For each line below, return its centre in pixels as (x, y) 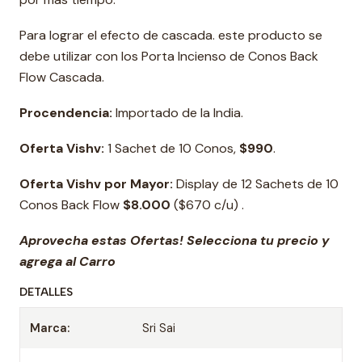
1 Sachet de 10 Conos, (172, 148)
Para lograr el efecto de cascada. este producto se (171, 35)
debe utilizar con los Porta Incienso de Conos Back (169, 56)
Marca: (50, 328)
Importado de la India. (178, 113)
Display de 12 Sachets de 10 (256, 184)
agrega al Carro (67, 261)
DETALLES (46, 292)
